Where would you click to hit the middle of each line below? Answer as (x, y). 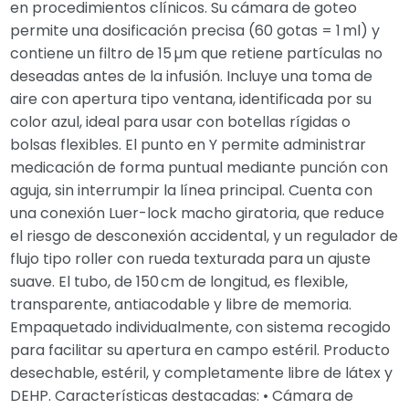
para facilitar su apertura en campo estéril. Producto (200, 350)
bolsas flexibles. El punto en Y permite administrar (189, 145)
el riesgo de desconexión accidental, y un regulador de (204, 236)
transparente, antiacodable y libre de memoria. (181, 304)
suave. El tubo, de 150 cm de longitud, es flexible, (179, 282)
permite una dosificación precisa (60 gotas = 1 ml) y (195, 31)
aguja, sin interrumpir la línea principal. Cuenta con (192, 190)
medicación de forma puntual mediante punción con (199, 168)
